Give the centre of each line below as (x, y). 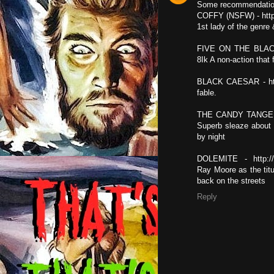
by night (211, 137)
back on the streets (231, 181)
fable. (207, 93)
